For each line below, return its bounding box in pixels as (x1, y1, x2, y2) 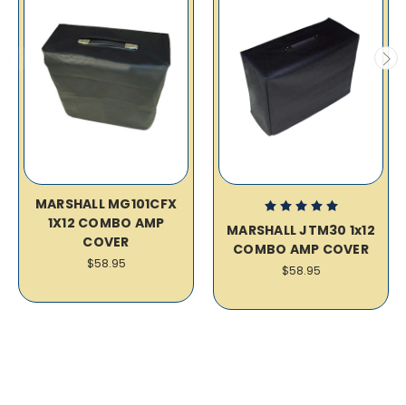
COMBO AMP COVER (233, 240, 369, 259)
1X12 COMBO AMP (47, 214, 165, 233)
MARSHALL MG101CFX (34, 195, 178, 214)
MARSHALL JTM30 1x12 (227, 221, 375, 240)
